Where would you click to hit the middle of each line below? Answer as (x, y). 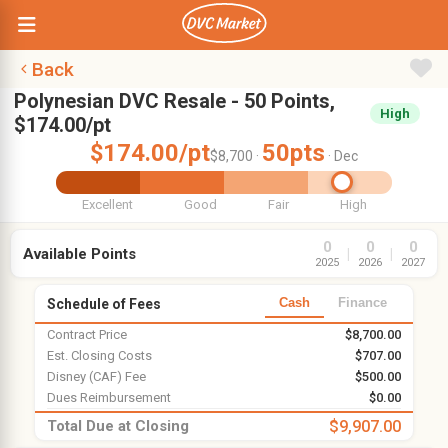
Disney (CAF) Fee (96, 376)
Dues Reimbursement (108, 397)
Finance (363, 302)
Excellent (107, 204)
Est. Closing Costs (99, 355)
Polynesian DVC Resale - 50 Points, (174, 101)
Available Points (79, 253)
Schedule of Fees (103, 303)
